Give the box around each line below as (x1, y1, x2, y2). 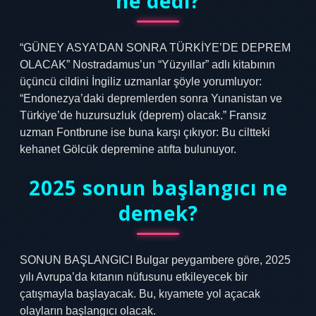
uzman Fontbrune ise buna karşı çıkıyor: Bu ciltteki (20, 126, 270, 138)
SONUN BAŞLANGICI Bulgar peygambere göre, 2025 (20, 254, 291, 266)
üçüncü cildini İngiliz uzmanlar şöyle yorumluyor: (20, 75, 262, 87)
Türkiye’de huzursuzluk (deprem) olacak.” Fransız (20, 109, 267, 121)
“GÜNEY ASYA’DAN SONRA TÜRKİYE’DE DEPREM (20, 42, 291, 54)
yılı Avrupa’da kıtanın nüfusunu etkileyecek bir (20, 271, 248, 283)
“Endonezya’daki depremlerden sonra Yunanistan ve (20, 92, 282, 104)
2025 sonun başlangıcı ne (28, 174, 288, 201)
